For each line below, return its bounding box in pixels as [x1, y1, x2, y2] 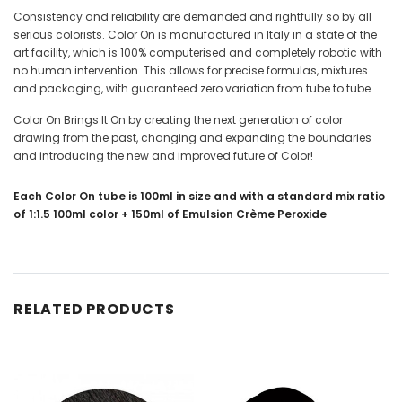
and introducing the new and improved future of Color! [13, 148, 313, 164]
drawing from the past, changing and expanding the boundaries [13, 130, 371, 146]
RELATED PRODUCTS [13, 299, 175, 320]
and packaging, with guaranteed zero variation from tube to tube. [13, 81, 373, 97]
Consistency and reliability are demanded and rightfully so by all [13, 9, 371, 25]
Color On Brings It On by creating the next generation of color [13, 112, 343, 128]
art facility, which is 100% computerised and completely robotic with [13, 45, 382, 61]
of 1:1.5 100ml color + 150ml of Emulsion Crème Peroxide [13, 206, 327, 223]
